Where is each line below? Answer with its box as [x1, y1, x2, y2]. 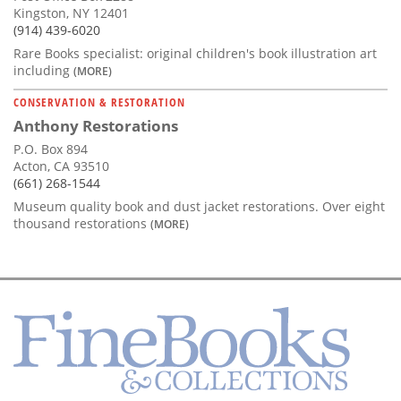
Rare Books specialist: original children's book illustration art [13, 45, 377, 63]
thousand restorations [13, 215, 150, 233]
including [13, 62, 73, 80]
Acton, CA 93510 [13, 158, 109, 175]
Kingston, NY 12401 [13, 4, 129, 22]
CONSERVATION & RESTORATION [13, 94, 185, 111]
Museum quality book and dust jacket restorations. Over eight [13, 198, 385, 216]
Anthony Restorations [13, 115, 178, 137]
